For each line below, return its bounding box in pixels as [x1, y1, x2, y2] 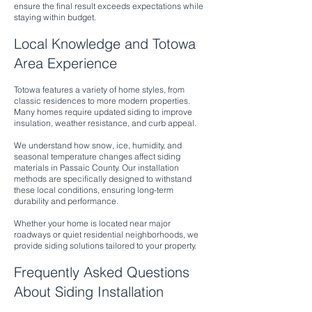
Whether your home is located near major [14, 218, 171, 228]
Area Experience [14, 54, 117, 72]
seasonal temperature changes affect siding [14, 151, 180, 162]
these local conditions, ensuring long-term [14, 185, 173, 195]
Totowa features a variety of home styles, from [14, 84, 185, 95]
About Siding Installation [14, 283, 164, 300]
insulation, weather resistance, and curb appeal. [14, 118, 196, 128]
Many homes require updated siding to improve [14, 107, 192, 117]
